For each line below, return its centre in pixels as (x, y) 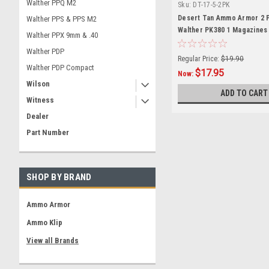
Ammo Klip (44, 222)
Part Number (48, 132)
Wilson (38, 84)
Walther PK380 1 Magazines (223, 30)
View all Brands (53, 240)
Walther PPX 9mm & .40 (62, 35)
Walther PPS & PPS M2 (62, 19)
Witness (40, 100)
